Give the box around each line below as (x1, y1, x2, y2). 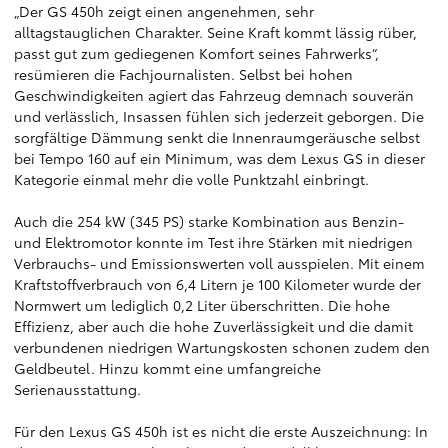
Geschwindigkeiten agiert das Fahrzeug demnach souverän (14, 85, 414, 105)
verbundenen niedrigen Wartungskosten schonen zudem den (14, 337, 430, 357)
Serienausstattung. (14, 379, 141, 399)
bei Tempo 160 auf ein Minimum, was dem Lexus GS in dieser (14, 148, 425, 168)
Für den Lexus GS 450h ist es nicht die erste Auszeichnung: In (14, 421, 428, 441)
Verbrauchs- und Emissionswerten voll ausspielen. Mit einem (14, 253, 425, 273)
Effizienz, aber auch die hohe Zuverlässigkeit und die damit (14, 316, 413, 336)
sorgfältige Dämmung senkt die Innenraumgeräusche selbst (14, 127, 420, 147)
